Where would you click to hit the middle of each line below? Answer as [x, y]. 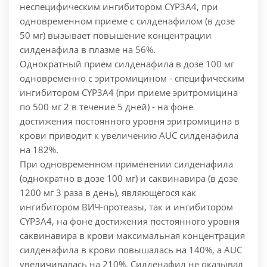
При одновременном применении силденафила [126, 164]
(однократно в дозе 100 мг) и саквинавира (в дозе [129, 178]
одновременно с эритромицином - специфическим [132, 78]
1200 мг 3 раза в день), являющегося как [108, 193]
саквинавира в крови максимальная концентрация [132, 236]
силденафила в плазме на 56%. [88, 50]
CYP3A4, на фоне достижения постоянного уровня [130, 221]
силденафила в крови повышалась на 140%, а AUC [131, 250]
